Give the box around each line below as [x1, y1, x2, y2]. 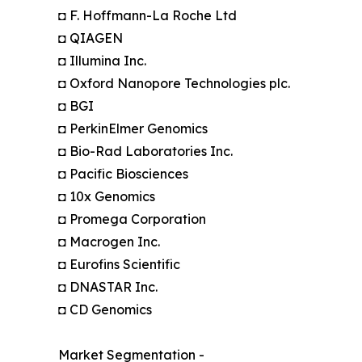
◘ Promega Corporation [58, 210, 206, 227]
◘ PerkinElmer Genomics [58, 120, 208, 137]
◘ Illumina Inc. [58, 52, 146, 69]
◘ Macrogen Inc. [58, 233, 160, 250]
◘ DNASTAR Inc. [58, 278, 158, 295]
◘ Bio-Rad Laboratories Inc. [58, 142, 233, 159]
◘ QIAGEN [58, 29, 123, 46]
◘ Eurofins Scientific [58, 255, 180, 272]
